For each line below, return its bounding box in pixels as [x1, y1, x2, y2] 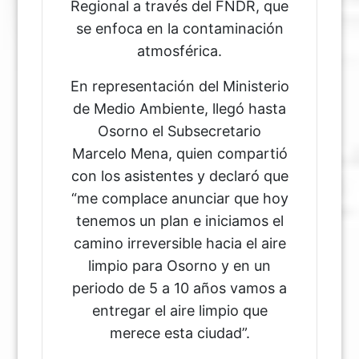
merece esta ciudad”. [109, 325, 250, 342]
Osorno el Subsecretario [98, 123, 261, 140]
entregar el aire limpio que [91, 302, 268, 320]
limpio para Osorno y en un [88, 257, 271, 275]
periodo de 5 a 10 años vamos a [72, 280, 287, 297]
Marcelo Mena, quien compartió [71, 145, 288, 163]
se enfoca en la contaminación [75, 20, 284, 38]
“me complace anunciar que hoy [71, 190, 288, 208]
